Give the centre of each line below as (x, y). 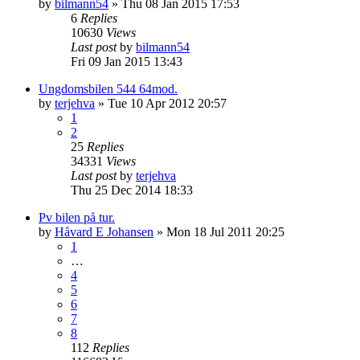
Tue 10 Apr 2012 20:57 (167, 103)
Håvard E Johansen (104, 231)
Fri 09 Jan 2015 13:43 (127, 61)
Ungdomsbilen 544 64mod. (108, 88)
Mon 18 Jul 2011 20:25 (225, 231)
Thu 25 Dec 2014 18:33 (132, 190)
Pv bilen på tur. (77, 217)
